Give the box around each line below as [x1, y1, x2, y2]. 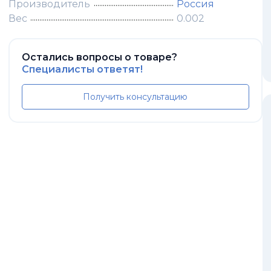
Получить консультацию [82, 91, 188, 102]
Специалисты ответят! [21, 63, 143, 75]
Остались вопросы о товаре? [21, 51, 177, 63]
